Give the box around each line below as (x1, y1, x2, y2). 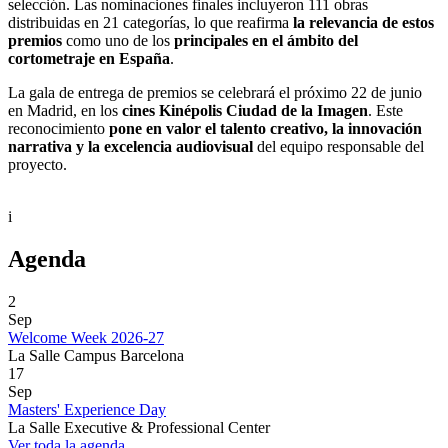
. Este (368, 101, 403, 119)
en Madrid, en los (8, 101, 122, 119)
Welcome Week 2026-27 (8, 328, 164, 346)
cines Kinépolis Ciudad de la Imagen (122, 101, 368, 119)
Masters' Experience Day (8, 400, 166, 418)
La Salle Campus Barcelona (8, 346, 184, 364)
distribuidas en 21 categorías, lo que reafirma (8, 13, 293, 31)
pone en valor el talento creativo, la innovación (109, 119, 422, 137)
